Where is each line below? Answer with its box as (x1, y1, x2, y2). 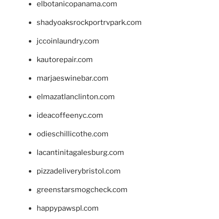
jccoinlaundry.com (37, 36, 99, 45)
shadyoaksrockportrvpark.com (37, 18, 142, 27)
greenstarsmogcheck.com (37, 185, 128, 194)
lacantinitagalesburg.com (37, 148, 124, 157)
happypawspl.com (37, 203, 99, 213)
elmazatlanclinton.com (37, 92, 115, 101)
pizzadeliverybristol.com (37, 166, 121, 175)
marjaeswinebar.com (37, 73, 109, 83)
